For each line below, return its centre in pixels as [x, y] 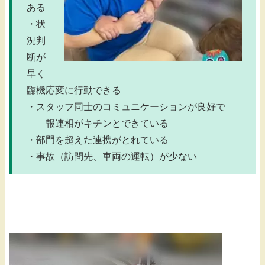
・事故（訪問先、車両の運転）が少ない [112, 156]
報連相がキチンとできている [98, 123]
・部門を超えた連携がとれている [98, 140]
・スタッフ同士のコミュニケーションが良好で [126, 106]
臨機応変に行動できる [74, 90]
